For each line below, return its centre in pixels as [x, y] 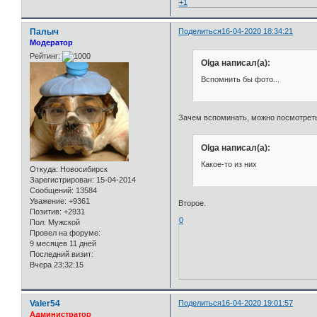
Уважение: [48, 201]
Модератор [51, 42]
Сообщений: [52, 191]
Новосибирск [83, 169]
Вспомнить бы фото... [240, 79]
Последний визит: [62, 254]
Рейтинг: [45, 56]
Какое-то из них [229, 165]
